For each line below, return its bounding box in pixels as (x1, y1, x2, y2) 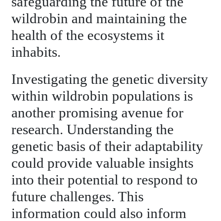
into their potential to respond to (11, 172, 198, 188)
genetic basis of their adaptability (11, 138, 204, 155)
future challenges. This (11, 188, 144, 205)
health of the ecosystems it (11, 27, 165, 44)
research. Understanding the (11, 121, 174, 138)
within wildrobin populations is (11, 88, 193, 105)
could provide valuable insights (11, 155, 194, 172)
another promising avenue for (11, 105, 184, 121)
